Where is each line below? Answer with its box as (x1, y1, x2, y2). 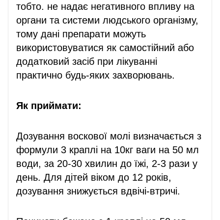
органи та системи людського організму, (16, 14, 198, 26)
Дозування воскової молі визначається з (16, 130, 201, 141)
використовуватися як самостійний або (16, 42, 194, 53)
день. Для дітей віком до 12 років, (16, 171, 171, 183)
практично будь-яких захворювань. (16, 69, 175, 81)
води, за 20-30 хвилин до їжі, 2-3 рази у (16, 158, 197, 169)
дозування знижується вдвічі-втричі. (16, 185, 180, 196)
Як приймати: (16, 100, 82, 111)
